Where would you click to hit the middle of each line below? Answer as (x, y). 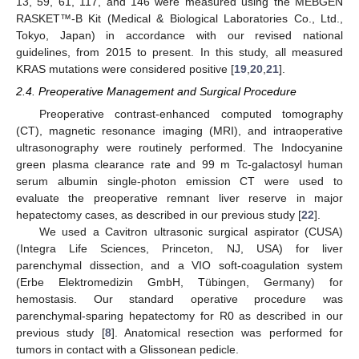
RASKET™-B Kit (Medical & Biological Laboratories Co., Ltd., (179, 18)
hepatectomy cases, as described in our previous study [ (159, 214)
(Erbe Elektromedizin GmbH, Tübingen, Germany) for (179, 282)
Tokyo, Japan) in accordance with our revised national (179, 35)
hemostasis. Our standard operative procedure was (179, 298)
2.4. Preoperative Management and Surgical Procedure (156, 91)
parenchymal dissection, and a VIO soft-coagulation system (179, 265)
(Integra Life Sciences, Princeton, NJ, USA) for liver (179, 248)
